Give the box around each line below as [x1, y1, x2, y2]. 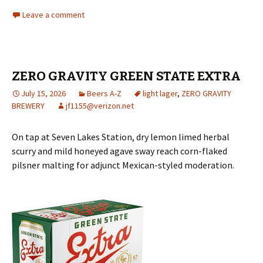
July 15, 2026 [21, 87, 66, 99]
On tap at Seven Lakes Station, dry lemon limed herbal [12, 130, 230, 143]
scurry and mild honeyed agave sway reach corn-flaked [12, 144, 227, 157]
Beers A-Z [87, 87, 122, 99]
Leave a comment [22, 9, 85, 20]
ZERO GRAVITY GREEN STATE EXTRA [12, 68, 241, 84]
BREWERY [12, 100, 45, 111]
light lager [143, 87, 177, 99]
